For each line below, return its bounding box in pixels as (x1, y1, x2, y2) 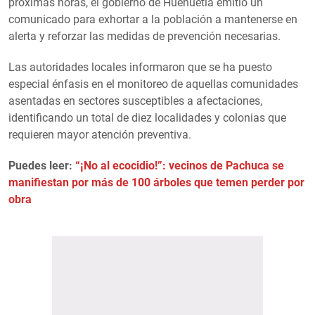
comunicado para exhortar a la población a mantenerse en (8, 12, 297, 26)
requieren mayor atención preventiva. (8, 127, 191, 141)
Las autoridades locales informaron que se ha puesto (8, 60, 272, 74)
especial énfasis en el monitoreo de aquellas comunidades (8, 77, 298, 91)
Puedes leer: (8, 158, 75, 172)
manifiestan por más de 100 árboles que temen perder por (8, 175, 304, 189)
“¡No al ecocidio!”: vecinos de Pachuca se (75, 158, 284, 172)
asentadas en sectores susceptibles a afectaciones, (8, 94, 262, 108)
